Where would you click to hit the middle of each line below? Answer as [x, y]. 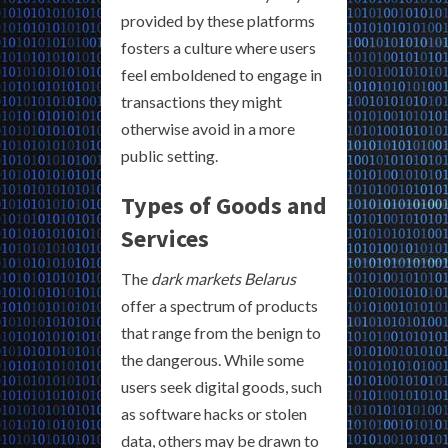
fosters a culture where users [218, 48]
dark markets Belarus [223, 279]
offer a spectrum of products [219, 306]
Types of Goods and [224, 206]
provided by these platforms [218, 21]
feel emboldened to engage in [221, 75]
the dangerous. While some [212, 360]
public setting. [169, 156]
